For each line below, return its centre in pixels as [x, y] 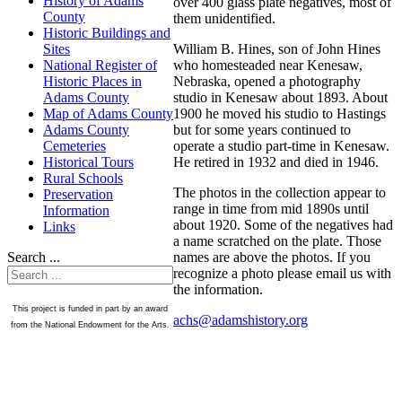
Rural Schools [83, 179]
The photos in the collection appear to [280, 193]
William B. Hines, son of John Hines [277, 49]
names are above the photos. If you [272, 258]
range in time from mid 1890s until [271, 209]
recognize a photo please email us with [282, 274]
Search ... [34, 258]
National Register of [100, 66]
